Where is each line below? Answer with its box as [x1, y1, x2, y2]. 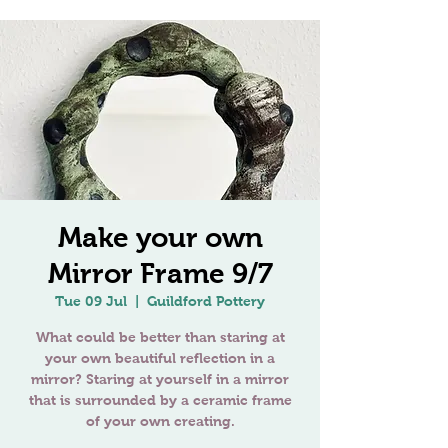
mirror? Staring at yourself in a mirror [31, 371, 289, 387]
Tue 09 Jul [55, 293, 127, 309]
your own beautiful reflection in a [45, 350, 275, 366]
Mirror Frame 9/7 [47, 258, 273, 289]
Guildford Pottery [147, 293, 265, 309]
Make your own [57, 222, 263, 253]
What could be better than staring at [35, 329, 285, 345]
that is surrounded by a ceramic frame [28, 392, 292, 408]
